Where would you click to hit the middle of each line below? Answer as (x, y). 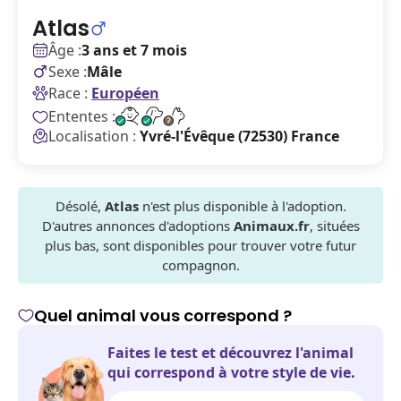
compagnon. (200, 265)
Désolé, (80, 206)
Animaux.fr (271, 226)
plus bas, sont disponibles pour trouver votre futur (200, 245)
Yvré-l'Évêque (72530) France (239, 136)
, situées (334, 226)
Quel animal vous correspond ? (163, 316)
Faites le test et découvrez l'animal (230, 353)
